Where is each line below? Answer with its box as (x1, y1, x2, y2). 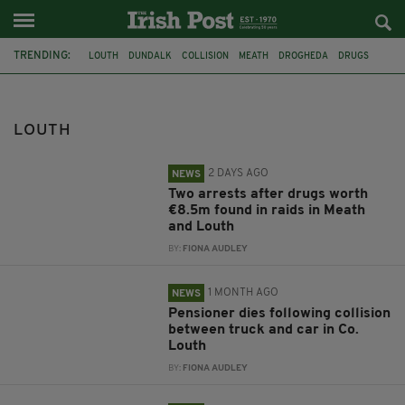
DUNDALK (128, 52, 172, 61)
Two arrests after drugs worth (168, 187, 369, 202)
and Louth (168, 220, 235, 234)
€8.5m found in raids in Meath (168, 203, 366, 218)
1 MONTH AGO (208, 287, 279, 298)
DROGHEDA (278, 52, 328, 61)
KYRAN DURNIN (288, 77, 356, 87)
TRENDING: (14, 51, 71, 61)
